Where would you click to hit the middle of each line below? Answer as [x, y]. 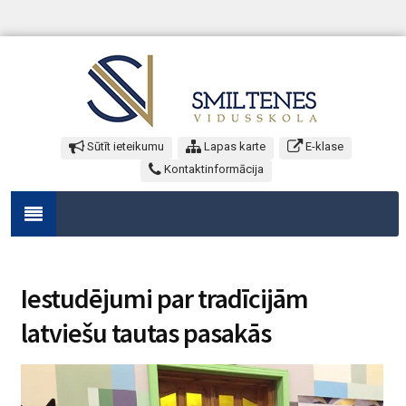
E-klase [323, 146]
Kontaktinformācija [213, 169]
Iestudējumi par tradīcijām [164, 298]
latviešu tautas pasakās [146, 333]
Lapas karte [233, 146]
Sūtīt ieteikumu [124, 146]
